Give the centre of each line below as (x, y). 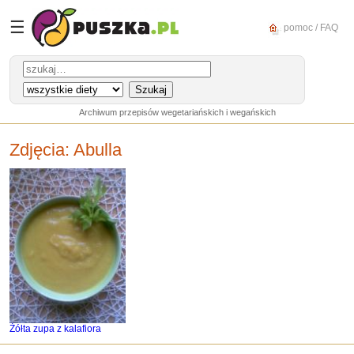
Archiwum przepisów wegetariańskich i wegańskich (177, 112)
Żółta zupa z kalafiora (55, 329)
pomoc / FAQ (310, 27)
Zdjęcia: (41, 150)
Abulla (98, 150)
